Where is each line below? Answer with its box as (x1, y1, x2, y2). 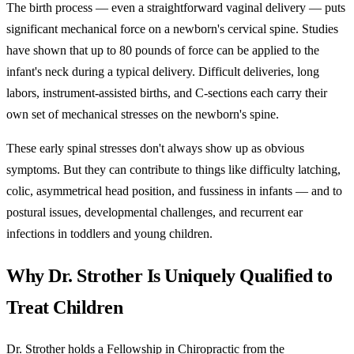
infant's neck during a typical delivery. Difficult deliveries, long (6, 64, 319, 78)
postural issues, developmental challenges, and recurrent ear (6, 205, 303, 219)
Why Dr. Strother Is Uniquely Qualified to (6, 265, 333, 286)
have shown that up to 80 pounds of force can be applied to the (6, 43, 319, 57)
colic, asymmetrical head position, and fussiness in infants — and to (6, 183, 342, 198)
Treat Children (6, 296, 123, 318)
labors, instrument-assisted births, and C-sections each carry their (6, 85, 327, 100)
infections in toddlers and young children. (6, 226, 213, 240)
